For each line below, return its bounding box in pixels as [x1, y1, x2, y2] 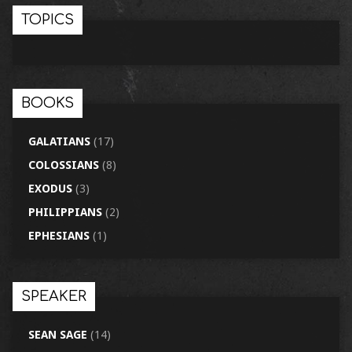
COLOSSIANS [27, 159, 99, 171]
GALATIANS [27, 135, 90, 148]
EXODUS [27, 182, 72, 195]
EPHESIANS [27, 229, 90, 242]
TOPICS [20, 12, 74, 27]
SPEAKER [20, 288, 86, 304]
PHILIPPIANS [27, 206, 102, 218]
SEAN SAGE [27, 328, 87, 341]
